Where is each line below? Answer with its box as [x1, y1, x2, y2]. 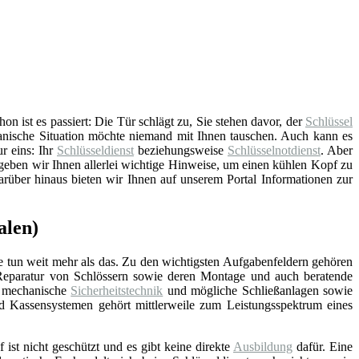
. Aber [321, 143, 353, 157]
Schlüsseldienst [57, 143, 134, 157]
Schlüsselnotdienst [228, 143, 321, 157]
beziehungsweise [134, 143, 228, 157]
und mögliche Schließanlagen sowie [163, 283, 353, 297]
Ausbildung [233, 339, 292, 353]
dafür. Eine [292, 339, 353, 353]
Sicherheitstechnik [71, 283, 163, 297]
